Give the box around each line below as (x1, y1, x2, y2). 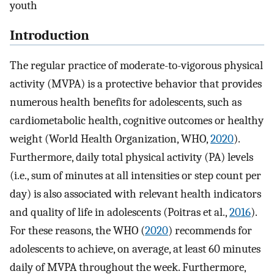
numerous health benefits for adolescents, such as (10, 95, 242, 109)
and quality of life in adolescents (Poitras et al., (10, 205, 229, 219)
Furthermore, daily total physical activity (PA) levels (10, 150, 253, 164)
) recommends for (168, 223, 252, 237)
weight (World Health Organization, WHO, (10, 131, 210, 146)
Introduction (10, 27, 89, 43)
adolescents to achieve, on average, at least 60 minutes (10, 242, 261, 256)
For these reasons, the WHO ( (10, 223, 145, 237)
